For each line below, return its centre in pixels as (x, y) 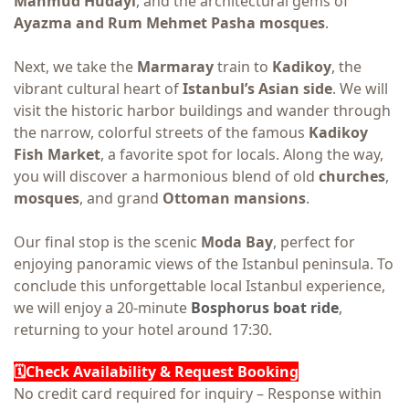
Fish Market (57, 154)
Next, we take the (75, 66)
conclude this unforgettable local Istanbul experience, (199, 285)
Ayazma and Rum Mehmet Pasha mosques (169, 22)
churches (352, 176)
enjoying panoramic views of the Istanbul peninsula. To (204, 263)
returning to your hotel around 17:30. (143, 329)
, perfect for (314, 241)
